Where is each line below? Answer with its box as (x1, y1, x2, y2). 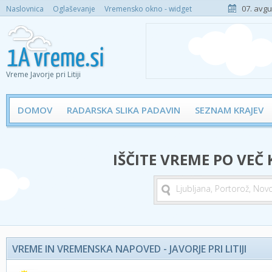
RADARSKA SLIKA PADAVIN (67, 104, 180, 116)
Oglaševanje (53, 4, 95, 14)
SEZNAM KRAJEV (195, 104, 263, 116)
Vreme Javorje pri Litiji (6, 69, 81, 80)
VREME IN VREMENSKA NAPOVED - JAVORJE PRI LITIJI (12, 242, 246, 256)
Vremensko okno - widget (104, 4, 192, 14)
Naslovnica (6, 4, 44, 14)
